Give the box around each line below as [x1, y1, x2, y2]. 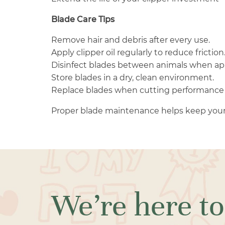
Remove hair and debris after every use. [51, 35, 210, 45]
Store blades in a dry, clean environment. [51, 72, 214, 82]
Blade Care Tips [51, 14, 115, 24]
